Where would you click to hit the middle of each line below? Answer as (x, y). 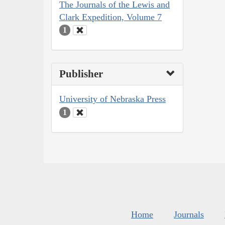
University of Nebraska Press (113, 99)
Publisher (81, 74)
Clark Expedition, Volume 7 (110, 17)
